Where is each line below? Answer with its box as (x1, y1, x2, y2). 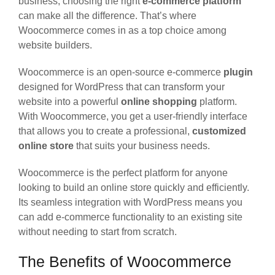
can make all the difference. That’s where (18, 10, 196, 21)
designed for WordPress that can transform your (18, 81, 225, 92)
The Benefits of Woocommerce (18, 253, 231, 270)
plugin (223, 66, 253, 77)
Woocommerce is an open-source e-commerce (18, 66, 223, 77)
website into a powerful (18, 96, 121, 107)
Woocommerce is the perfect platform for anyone (18, 167, 228, 178)
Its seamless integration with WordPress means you (18, 196, 242, 207)
